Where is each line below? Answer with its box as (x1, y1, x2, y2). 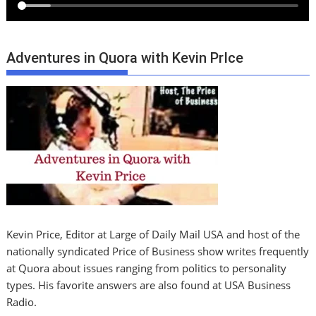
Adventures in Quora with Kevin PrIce (6, 49, 244, 67)
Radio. (6, 294, 37, 309)
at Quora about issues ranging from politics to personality (6, 260, 287, 275)
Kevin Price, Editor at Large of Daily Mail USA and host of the (6, 226, 300, 241)
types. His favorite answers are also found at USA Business (6, 277, 291, 292)
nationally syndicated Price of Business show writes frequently (6, 243, 310, 258)
